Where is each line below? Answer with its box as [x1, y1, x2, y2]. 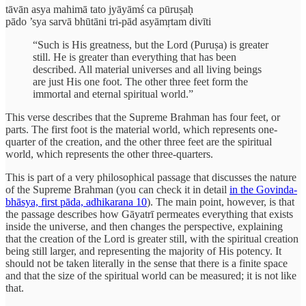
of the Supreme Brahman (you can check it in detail [5, 183, 229, 195]
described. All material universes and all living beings [33, 63, 262, 75]
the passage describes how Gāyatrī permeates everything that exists [5, 208, 293, 220]
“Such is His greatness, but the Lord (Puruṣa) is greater [33, 38, 268, 51]
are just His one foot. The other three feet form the [33, 75, 248, 87]
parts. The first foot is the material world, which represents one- [5, 123, 277, 135]
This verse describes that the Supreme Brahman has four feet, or [5, 111, 280, 123]
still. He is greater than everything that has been [33, 51, 236, 63]
